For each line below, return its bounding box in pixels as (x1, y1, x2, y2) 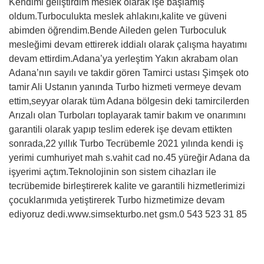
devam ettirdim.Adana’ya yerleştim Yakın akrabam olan (9, 54, 238, 64)
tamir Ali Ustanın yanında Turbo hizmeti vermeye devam (9, 82, 241, 92)
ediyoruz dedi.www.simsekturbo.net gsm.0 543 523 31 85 (9, 209, 247, 219)
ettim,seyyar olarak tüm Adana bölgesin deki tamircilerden (9, 96, 249, 106)
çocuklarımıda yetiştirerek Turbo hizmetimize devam (9, 195, 225, 205)
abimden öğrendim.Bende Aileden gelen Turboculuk (9, 25, 226, 35)
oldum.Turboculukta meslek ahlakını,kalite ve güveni (9, 11, 227, 21)
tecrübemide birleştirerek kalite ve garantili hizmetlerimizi (9, 181, 245, 191)
